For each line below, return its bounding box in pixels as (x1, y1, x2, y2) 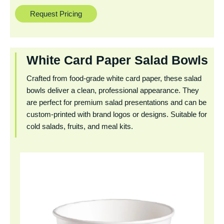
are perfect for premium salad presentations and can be (26, 98, 206, 106)
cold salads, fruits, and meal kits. (26, 122, 133, 130)
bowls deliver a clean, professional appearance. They (26, 86, 199, 94)
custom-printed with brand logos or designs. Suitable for (26, 110, 207, 118)
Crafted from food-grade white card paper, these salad (26, 74, 201, 82)
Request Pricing (30, 9, 82, 18)
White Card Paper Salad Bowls (26, 53, 208, 67)
